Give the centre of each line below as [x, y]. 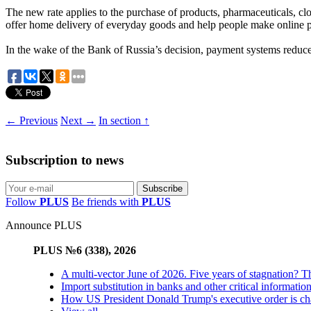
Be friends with [107, 201]
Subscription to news [65, 160]
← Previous [32, 121]
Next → [78, 121]
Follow [23, 201]
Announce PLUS [44, 225]
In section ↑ [124, 121]
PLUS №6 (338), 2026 [85, 250]
